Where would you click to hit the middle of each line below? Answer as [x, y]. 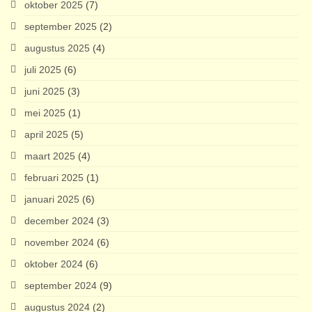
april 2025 [46, 134]
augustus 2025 [57, 48]
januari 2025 [52, 199]
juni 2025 [45, 91]
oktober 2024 [54, 264]
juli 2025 [43, 69]
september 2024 [61, 285]
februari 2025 [54, 177]
